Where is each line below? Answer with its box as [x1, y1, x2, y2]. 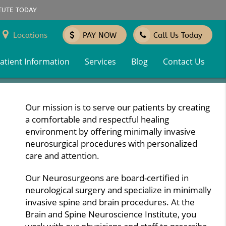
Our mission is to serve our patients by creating [25, 101, 210, 113]
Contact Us [163, 56, 205, 67]
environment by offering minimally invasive [25, 125, 196, 137]
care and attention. [25, 149, 99, 161]
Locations [13, 31, 47, 40]
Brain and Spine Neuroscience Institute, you [25, 208, 196, 220]
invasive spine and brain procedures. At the [25, 196, 195, 208]
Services [85, 56, 117, 67]
